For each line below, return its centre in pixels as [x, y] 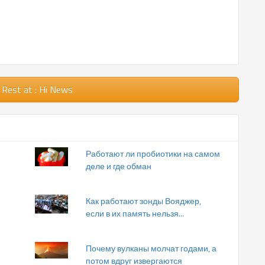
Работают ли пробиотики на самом [153, 154]
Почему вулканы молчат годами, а [151, 248]
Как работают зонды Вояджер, [143, 201]
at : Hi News [48, 90]
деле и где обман [119, 166]
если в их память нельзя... [135, 214]
